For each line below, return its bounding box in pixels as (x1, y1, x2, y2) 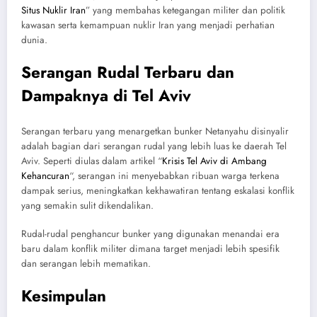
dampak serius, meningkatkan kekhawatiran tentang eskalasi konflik (21, 183, 294, 197)
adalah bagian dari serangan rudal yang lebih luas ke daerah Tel (21, 139, 287, 153)
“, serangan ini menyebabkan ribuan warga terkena (69, 168, 279, 183)
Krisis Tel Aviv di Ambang (162, 154, 267, 168)
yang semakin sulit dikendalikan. (21, 198, 154, 212)
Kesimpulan (21, 284, 106, 308)
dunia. (21, 33, 47, 47)
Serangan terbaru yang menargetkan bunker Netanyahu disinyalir (21, 124, 289, 138)
